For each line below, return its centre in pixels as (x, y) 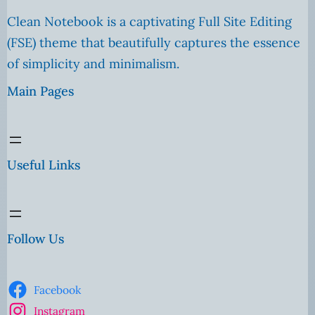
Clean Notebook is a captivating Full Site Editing (149, 21)
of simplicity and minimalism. (93, 63)
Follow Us (36, 238)
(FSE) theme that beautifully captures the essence (154, 42)
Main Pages (40, 91)
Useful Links (44, 165)
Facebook (57, 289)
